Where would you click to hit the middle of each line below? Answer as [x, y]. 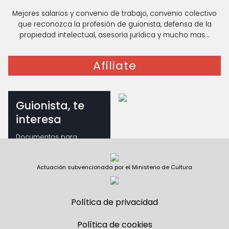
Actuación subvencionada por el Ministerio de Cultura [114, 167]
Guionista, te [50, 106]
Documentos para [47, 136]
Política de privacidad [114, 202]
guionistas [33, 146]
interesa [39, 120]
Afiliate [114, 66]
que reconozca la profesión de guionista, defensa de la [114, 24]
